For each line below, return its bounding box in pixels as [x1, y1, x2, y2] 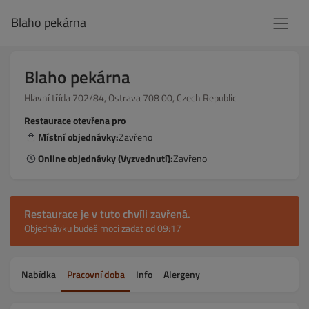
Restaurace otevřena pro [24, 113, 126, 128]
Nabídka [21, 266, 56, 281]
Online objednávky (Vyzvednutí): [38, 151, 173, 166]
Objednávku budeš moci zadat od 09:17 [24, 221, 181, 235]
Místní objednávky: [38, 130, 119, 144]
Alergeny [163, 266, 200, 281]
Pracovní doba [67, 266, 125, 281]
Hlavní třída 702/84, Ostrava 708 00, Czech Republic [24, 90, 237, 105]
